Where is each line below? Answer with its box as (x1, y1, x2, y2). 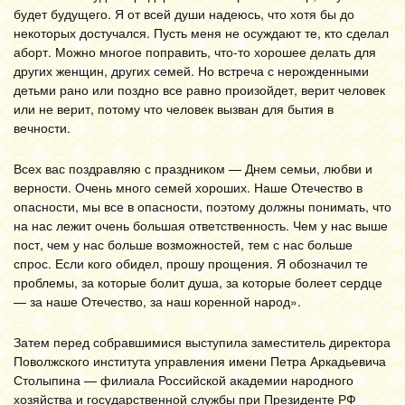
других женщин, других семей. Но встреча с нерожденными (14, 61, 369, 80)
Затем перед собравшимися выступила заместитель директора (14, 333, 391, 351)
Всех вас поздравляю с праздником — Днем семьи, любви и (14, 159, 372, 177)
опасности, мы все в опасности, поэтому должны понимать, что (14, 197, 391, 215)
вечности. (14, 118, 71, 137)
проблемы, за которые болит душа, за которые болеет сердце (14, 273, 382, 291)
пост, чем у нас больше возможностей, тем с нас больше (14, 235, 353, 253)
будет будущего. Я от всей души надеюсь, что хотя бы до (14, 5, 354, 23)
